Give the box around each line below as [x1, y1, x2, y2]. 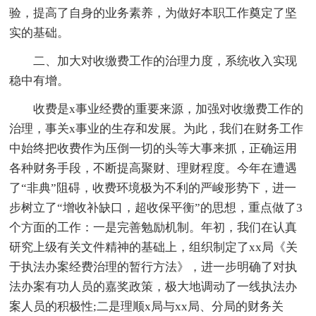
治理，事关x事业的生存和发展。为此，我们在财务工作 [9, 122, 304, 136]
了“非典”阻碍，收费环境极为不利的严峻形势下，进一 [9, 181, 297, 195]
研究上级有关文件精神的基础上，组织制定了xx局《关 [9, 241, 298, 255]
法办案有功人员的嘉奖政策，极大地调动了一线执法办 [9, 280, 298, 294]
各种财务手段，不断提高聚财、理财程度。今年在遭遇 [9, 162, 298, 176]
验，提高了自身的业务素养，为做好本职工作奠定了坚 [9, 6, 298, 20]
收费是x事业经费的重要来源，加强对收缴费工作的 [33, 102, 304, 116]
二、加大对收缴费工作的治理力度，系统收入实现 [33, 54, 298, 68]
